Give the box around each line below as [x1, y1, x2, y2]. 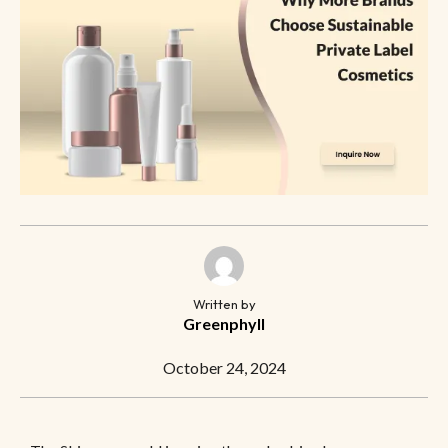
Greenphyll [183, 314, 265, 334]
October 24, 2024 [162, 358, 286, 378]
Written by [192, 296, 256, 313]
